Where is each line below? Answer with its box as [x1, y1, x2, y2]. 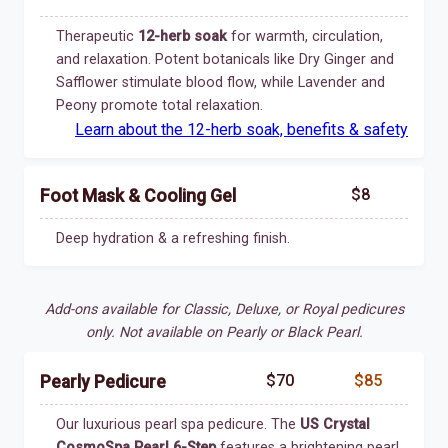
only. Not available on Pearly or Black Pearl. [85, 323, 363, 341]
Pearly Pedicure [40, 371, 166, 392]
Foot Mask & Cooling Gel [40, 185, 236, 206]
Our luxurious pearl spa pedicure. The [56, 415, 300, 433]
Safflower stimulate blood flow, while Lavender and [56, 73, 385, 91]
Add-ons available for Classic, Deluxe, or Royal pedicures [44, 300, 404, 318]
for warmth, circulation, [227, 27, 383, 45]
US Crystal [300, 415, 370, 433]
